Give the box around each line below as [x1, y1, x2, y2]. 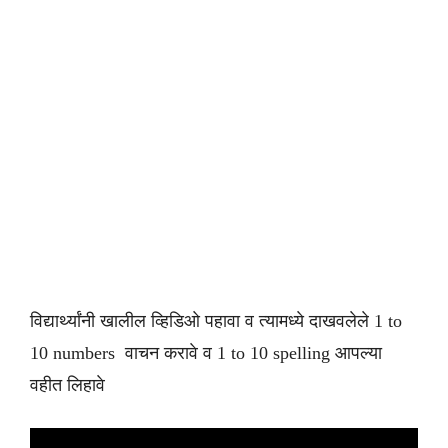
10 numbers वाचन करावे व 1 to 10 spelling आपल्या [30, 343, 382, 363]
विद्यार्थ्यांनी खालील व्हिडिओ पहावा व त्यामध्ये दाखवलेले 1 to [30, 311, 402, 331]
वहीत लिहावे [30, 375, 105, 395]
